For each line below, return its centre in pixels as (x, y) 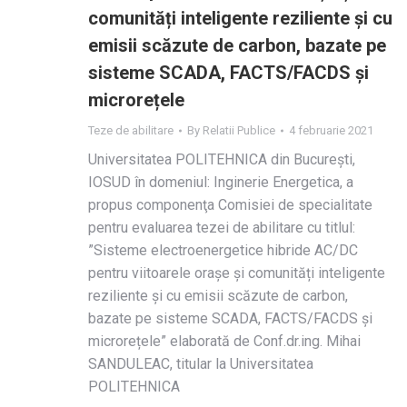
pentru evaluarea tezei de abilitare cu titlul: (222, 228)
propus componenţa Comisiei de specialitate (230, 205)
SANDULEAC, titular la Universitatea (201, 364)
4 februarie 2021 (331, 130)
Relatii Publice (239, 130)
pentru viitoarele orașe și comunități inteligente (237, 273)
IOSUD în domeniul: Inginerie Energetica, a (221, 182)
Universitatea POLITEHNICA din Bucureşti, (222, 159)
